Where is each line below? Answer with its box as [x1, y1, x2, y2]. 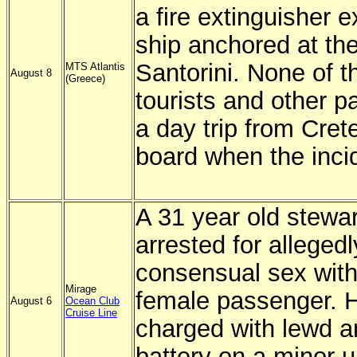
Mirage [65, 283, 96, 295]
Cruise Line [65, 307, 117, 319]
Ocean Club [65, 295, 120, 307]
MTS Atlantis [65, 61, 125, 73]
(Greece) [65, 73, 105, 84]
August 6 [10, 295, 52, 307]
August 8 [10, 67, 52, 79]
